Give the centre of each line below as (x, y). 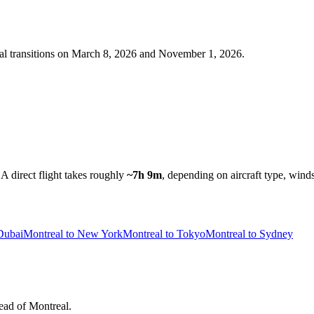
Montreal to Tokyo (164, 234)
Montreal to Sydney (249, 234)
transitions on (38, 53)
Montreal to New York (73, 234)
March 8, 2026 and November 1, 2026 (157, 53)
